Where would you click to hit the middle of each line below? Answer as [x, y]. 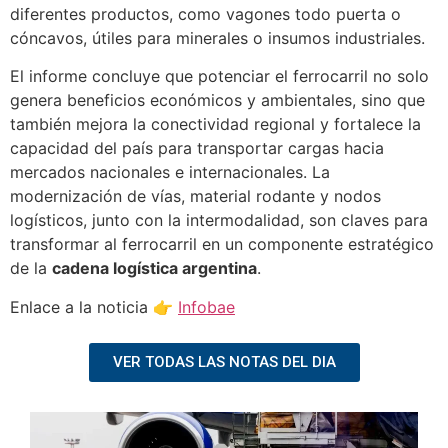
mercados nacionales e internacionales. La [170, 172]
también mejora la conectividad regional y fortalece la [215, 124]
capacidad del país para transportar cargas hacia [197, 148]
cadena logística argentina [154, 268]
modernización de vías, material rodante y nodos [195, 196]
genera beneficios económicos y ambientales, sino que [217, 100]
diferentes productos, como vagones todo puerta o [205, 14]
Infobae [206, 306]
